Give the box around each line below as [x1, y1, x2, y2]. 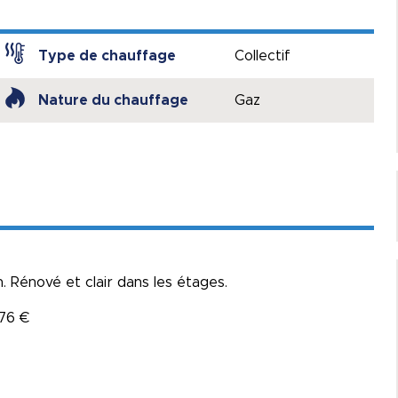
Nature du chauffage [37, 93, 188, 107]
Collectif [235, 49, 291, 63]
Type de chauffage [37, 49, 176, 63]
